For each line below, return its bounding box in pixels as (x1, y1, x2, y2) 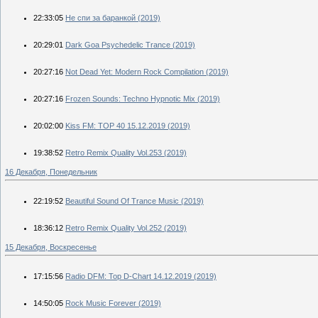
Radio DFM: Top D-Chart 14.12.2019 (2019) (65, 271, 216, 280)
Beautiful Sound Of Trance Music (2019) (65, 196, 204, 205)
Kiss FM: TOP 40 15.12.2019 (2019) (65, 121, 190, 130)
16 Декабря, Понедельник (5, 167, 97, 176)
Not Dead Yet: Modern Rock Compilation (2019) (65, 67, 229, 76)
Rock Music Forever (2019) (65, 298, 161, 307)
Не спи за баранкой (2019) (65, 13, 160, 22)
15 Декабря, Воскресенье (5, 242, 97, 251)
